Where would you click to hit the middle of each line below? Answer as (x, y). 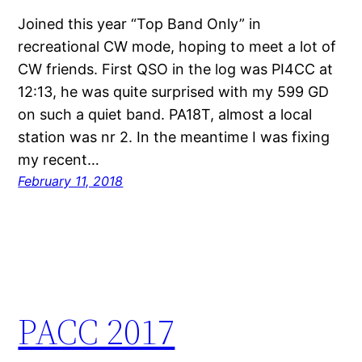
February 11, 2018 (71, 181)
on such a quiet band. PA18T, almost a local (165, 115)
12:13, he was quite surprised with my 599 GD (174, 92)
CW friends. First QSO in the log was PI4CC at (176, 69)
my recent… (59, 160)
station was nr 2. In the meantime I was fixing (174, 137)
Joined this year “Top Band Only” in (140, 24)
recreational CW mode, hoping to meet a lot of (177, 47)
